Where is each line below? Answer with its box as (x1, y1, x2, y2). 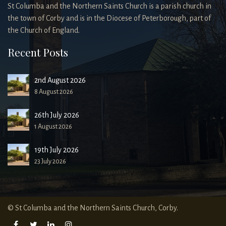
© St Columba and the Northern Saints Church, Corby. (8, 204, 178, 212)
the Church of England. (8, 26, 80, 34)
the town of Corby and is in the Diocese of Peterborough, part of (8, 14, 211, 22)
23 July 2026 (34, 157, 67, 165)
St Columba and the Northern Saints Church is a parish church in (8, 2, 211, 10)
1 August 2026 (34, 123, 73, 131)
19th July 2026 (34, 146, 79, 154)
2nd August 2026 (34, 76, 86, 85)
